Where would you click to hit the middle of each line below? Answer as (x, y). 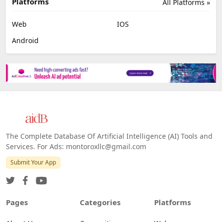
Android (25, 40)
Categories (100, 202)
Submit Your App (33, 162)
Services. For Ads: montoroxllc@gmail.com (76, 146)
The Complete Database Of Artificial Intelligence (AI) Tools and (109, 136)
